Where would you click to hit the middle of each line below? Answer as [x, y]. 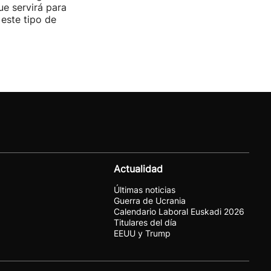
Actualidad [138, 169]
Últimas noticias [145, 190]
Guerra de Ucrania [150, 201]
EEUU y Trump [142, 233]
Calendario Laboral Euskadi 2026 [179, 211]
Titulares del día [145, 222]
